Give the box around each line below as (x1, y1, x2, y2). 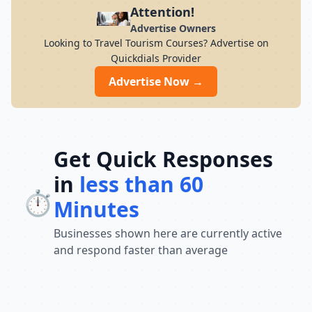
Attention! (130, 3, 194, 20)
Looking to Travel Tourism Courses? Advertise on (43, 36, 269, 49)
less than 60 (79, 170, 203, 198)
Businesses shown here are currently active (54, 226, 282, 241)
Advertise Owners (130, 22, 216, 35)
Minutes (54, 195, 139, 224)
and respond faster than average (54, 242, 228, 258)
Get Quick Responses (54, 145, 273, 173)
